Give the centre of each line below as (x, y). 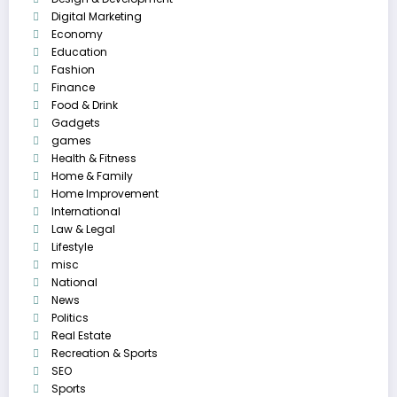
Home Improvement (105, 193)
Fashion (73, 69)
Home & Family (92, 175)
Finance (73, 87)
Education (79, 51)
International (86, 211)
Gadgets (76, 122)
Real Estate (81, 335)
